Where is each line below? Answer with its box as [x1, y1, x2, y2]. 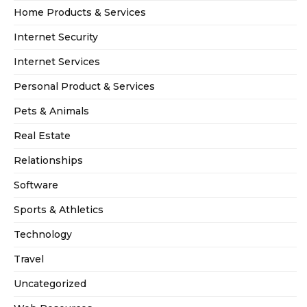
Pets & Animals [14, 104, 89, 117]
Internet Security [14, 30, 98, 43]
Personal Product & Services [14, 79, 155, 93]
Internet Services [14, 55, 100, 68]
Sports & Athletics [14, 203, 103, 216]
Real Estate [14, 129, 71, 142]
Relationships [14, 153, 83, 167]
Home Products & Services [14, 5, 146, 19]
